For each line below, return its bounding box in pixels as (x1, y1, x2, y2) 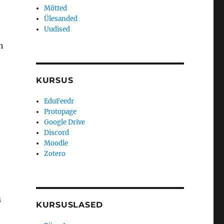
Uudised (44, 25, 70, 34)
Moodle (44, 139, 68, 148)
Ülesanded (44, 14, 78, 23)
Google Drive (44, 118, 85, 127)
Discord (44, 128, 69, 137)
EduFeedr (44, 97, 74, 106)
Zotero (44, 149, 66, 158)
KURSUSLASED (35, 200, 103, 210)
